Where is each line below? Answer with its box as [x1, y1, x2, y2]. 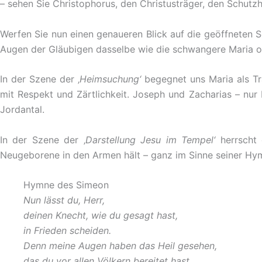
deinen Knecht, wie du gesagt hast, [23, 209, 178, 222]
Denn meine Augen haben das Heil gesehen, [23, 240, 217, 252]
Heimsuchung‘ [80, 73, 141, 85]
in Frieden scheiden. [23, 225, 111, 237]
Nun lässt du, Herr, [23, 194, 105, 206]
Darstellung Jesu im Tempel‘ [85, 133, 216, 146]
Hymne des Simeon [23, 179, 109, 191]
